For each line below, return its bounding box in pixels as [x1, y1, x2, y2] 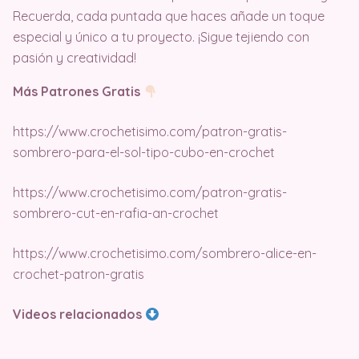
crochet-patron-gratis [13, 266, 144, 283]
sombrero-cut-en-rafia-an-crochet [13, 205, 219, 222]
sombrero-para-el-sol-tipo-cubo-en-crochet [13, 144, 275, 161]
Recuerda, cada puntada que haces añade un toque [13, 8, 325, 25]
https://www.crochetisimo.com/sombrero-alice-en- [13, 245, 317, 262]
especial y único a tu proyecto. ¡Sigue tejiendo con [13, 29, 309, 46]
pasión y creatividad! [13, 50, 136, 67]
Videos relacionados [13, 306, 145, 323]
